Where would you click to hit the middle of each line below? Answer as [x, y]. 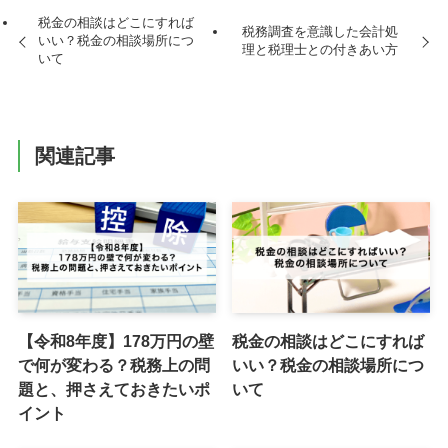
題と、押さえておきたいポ [113, 389]
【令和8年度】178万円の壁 [115, 341]
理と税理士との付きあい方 [319, 50]
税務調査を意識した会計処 [319, 32]
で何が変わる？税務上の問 [113, 365]
